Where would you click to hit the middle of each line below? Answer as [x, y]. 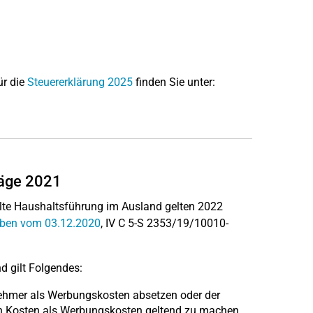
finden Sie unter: [174, 82]
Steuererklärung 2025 [80, 82]
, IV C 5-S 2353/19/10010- [164, 223]
